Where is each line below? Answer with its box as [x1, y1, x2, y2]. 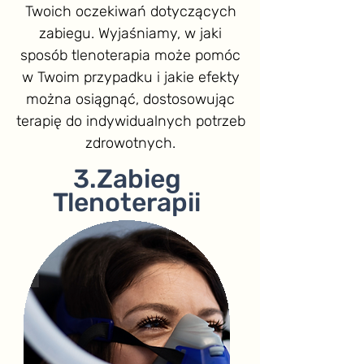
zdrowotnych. [85, 133, 175, 152]
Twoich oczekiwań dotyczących [24, 2, 236, 20]
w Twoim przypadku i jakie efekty [21, 67, 240, 86]
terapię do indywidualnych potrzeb [15, 111, 245, 130]
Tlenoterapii [53, 186, 201, 218]
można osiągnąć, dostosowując [26, 89, 235, 108]
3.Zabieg [72, 162, 181, 194]
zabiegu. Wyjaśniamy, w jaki [39, 24, 222, 42]
